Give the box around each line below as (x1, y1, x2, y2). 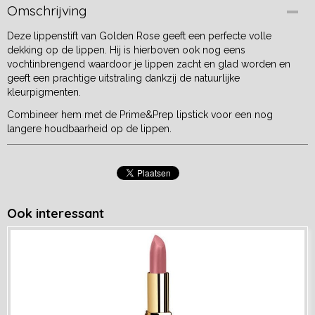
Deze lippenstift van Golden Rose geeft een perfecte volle (7, 30, 271, 41)
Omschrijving (7, 2, 86, 19)
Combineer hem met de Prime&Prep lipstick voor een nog (7, 109, 273, 120)
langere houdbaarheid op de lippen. (7, 123, 172, 134)
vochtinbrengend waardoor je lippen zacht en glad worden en (7, 58, 290, 70)
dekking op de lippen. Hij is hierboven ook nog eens (7, 44, 245, 56)
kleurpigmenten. (7, 86, 81, 98)
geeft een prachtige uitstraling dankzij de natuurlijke (7, 72, 240, 84)
